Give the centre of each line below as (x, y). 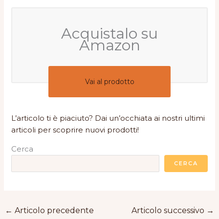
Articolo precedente (54, 210)
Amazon (109, 45)
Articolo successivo (169, 210)
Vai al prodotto (109, 82)
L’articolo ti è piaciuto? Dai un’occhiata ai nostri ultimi (108, 118)
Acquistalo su (109, 33)
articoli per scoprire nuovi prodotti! (75, 130)
